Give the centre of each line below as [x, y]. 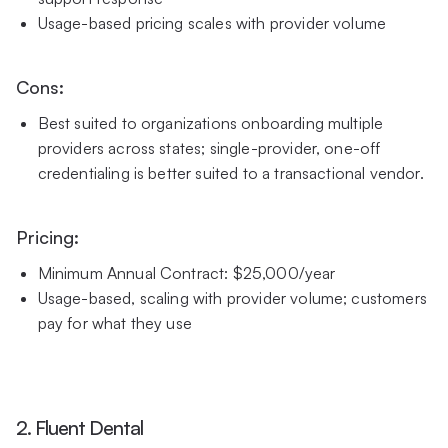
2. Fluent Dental [79, 428]
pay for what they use [114, 323]
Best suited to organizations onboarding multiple [210, 123]
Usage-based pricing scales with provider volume [212, 23]
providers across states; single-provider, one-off [209, 148]
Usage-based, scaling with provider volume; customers [232, 298]
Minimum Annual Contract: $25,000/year [186, 273]
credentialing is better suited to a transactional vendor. [230, 173]
